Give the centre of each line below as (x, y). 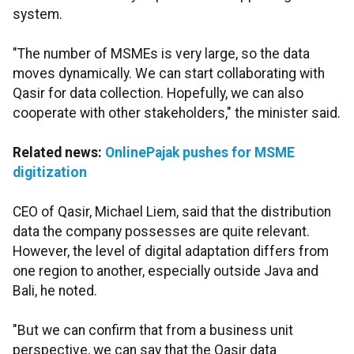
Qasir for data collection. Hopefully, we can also (158, 94)
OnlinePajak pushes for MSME (200, 153)
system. (38, 15)
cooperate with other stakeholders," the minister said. (177, 113)
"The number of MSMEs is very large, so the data (161, 54)
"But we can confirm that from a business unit (153, 331)
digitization (50, 173)
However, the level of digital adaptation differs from (171, 252)
